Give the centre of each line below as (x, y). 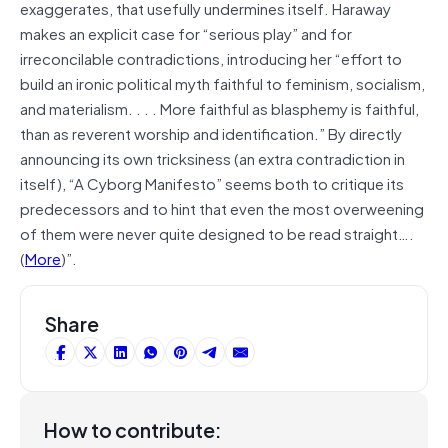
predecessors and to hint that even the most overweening (222, 207)
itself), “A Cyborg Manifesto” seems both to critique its (212, 182)
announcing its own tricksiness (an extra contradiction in (212, 157)
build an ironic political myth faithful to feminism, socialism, (222, 82)
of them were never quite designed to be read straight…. (217, 232)
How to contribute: (133, 429)
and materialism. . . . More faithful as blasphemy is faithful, (219, 107)
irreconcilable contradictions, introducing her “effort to (211, 57)
